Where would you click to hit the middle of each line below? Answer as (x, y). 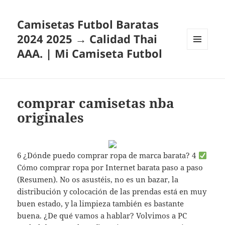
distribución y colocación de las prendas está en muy (112, 192)
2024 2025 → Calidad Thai (87, 39)
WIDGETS (201, 70)
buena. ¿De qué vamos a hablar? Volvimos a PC (102, 216)
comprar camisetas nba (96, 103)
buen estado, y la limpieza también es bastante (101, 204)
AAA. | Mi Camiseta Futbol (90, 53)
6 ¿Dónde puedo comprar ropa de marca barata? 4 (108, 155)
